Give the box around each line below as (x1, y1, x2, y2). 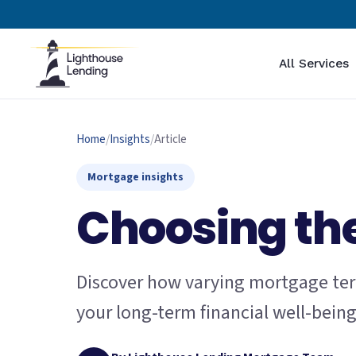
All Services (279, 56, 350, 71)
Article (154, 131, 187, 148)
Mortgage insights (87, 169, 184, 185)
